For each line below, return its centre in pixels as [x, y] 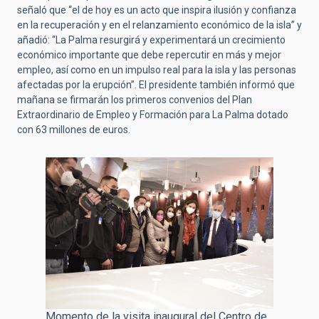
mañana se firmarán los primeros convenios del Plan [135, 99]
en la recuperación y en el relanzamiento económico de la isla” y [159, 25]
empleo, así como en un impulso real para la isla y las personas [157, 69]
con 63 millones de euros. [74, 129]
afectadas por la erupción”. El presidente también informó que [156, 84]
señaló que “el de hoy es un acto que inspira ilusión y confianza [157, 10]
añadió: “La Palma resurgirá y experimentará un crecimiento [151, 40]
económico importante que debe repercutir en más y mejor [149, 54]
